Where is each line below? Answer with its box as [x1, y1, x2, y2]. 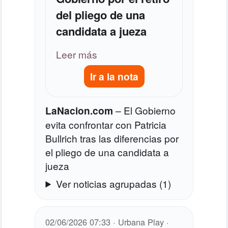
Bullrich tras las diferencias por [45, 131, 179, 145]
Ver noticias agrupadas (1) [55, 176, 171, 190]
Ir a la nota [90, 69, 138, 83]
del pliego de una [56, 6, 146, 23]
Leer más [56, 47, 98, 61]
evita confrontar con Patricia [45, 117, 167, 131]
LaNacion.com [45, 103, 113, 118]
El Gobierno [124, 103, 176, 117]
